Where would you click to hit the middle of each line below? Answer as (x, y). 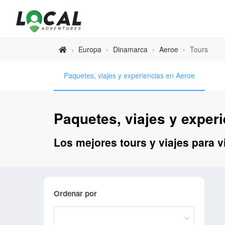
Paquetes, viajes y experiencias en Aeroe (129, 75)
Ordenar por (75, 193)
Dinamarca (130, 49)
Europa (90, 49)
